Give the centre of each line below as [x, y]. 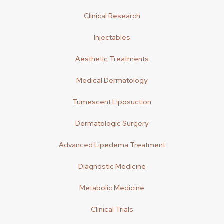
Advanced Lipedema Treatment [112, 145]
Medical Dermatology [112, 80]
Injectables [112, 37]
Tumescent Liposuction [112, 102]
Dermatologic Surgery [112, 123]
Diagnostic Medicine [112, 166]
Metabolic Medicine [112, 188]
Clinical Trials [112, 209]
